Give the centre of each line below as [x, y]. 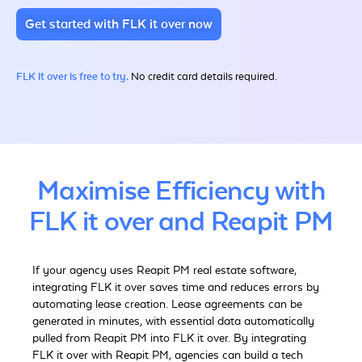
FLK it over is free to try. [72, 76]
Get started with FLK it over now [119, 24]
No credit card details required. [203, 76]
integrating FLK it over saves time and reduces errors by [176, 288]
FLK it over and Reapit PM [181, 223]
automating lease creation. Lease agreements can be [167, 305]
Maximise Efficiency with [181, 192]
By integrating [270, 339]
